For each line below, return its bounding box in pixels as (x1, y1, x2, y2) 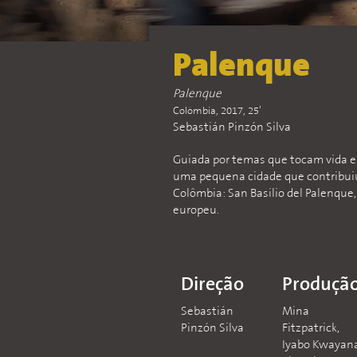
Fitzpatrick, (282, 323, 340, 335)
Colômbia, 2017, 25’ (173, 107, 261, 116)
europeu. (173, 205, 219, 217)
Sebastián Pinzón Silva (173, 122, 291, 134)
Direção (181, 276, 244, 295)
